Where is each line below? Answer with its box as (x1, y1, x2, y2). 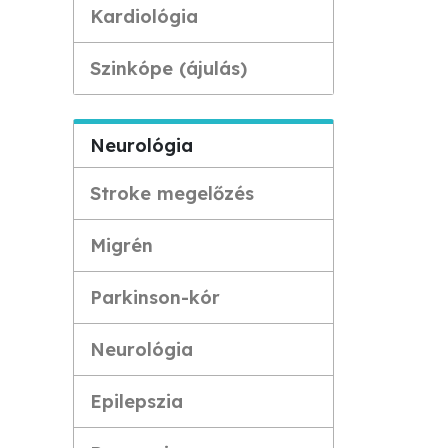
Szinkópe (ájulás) (90, 57, 247, 80)
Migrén (90, 234, 153, 257)
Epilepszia (90, 390, 183, 413)
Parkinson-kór (90, 286, 220, 309)
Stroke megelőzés (90, 182, 254, 205)
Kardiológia (90, 5, 198, 28)
